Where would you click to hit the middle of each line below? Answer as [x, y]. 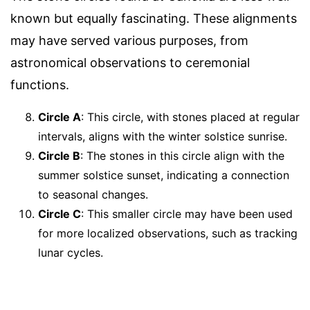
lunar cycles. [71, 253]
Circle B [59, 156]
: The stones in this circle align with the [182, 156]
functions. [40, 85]
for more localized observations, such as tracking [168, 234]
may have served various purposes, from [129, 41]
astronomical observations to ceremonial [130, 63]
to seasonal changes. [93, 195]
